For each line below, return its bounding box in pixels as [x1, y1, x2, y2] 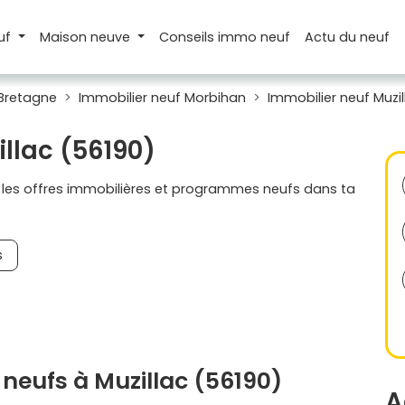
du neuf [339, 27, 391, 46]
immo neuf [218, 27, 291, 46]
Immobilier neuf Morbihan [79, 89, 246, 107]
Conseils [159, 27, 219, 46]
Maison [39, 27, 90, 46]
